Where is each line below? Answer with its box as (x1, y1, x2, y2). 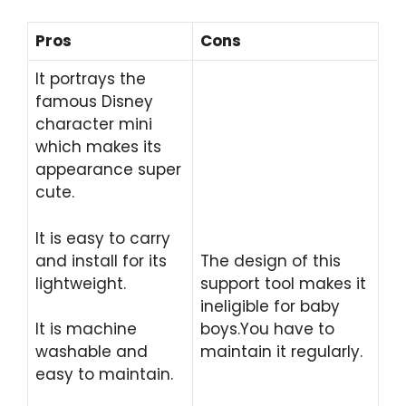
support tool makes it (200, 273, 366, 295)
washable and (35, 341, 148, 362)
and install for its (35, 249, 167, 272)
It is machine (35, 318, 137, 340)
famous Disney (35, 91, 153, 112)
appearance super (35, 159, 181, 180)
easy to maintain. (35, 363, 173, 385)
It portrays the (35, 68, 146, 90)
